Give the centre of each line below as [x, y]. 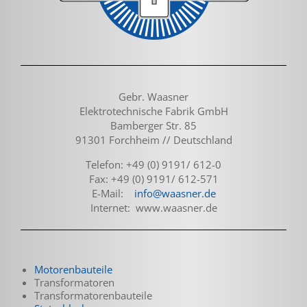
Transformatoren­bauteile [93, 295]
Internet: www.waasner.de [153, 207]
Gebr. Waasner [153, 96]
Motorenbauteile [73, 269]
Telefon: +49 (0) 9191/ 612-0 [153, 164]
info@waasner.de [175, 193]
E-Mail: [113, 193]
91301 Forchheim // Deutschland [153, 139]
